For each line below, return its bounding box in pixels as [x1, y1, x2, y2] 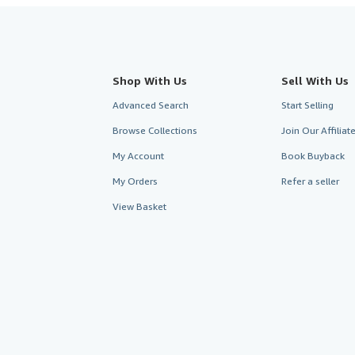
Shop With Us [113, 73, 187, 87]
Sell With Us [281, 73, 349, 87]
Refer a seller [281, 174, 339, 187]
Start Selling [281, 98, 334, 111]
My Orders [113, 174, 158, 187]
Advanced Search [113, 98, 189, 111]
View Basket [113, 200, 166, 212]
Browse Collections [113, 124, 197, 136]
